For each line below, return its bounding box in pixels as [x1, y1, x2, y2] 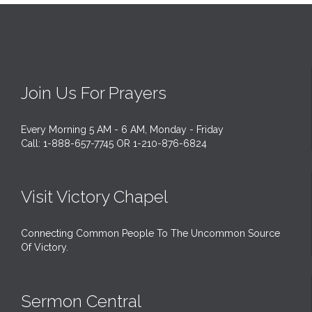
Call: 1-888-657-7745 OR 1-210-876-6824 [21, 138, 207, 149]
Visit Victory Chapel [21, 187, 168, 207]
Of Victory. [21, 242, 68, 253]
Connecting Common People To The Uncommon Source [21, 228, 280, 239]
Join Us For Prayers [21, 83, 166, 103]
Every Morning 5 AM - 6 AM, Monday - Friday [21, 124, 224, 135]
